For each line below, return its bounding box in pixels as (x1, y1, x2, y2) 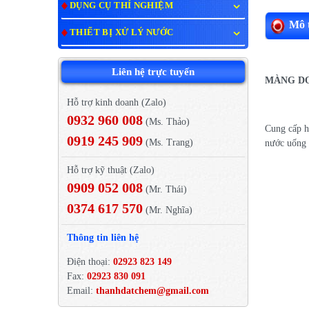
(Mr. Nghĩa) (143, 204, 192, 215)
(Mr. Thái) (143, 183, 187, 195)
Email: (67, 285, 96, 296)
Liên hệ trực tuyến (112, 66, 195, 77)
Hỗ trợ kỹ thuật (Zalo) (67, 164, 154, 175)
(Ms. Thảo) (143, 116, 190, 127)
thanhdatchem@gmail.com (96, 285, 209, 296)
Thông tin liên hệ (67, 232, 139, 243)
